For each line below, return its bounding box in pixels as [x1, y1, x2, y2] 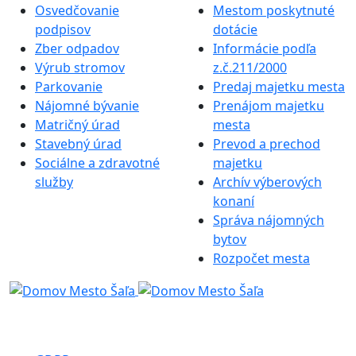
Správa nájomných [213, 211, 324, 229]
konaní [213, 192, 254, 210]
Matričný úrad [35, 115, 120, 133]
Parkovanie [35, 77, 103, 95]
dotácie [213, 20, 257, 38]
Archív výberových [213, 172, 322, 191]
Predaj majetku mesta [213, 77, 345, 95]
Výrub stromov [35, 58, 125, 76]
